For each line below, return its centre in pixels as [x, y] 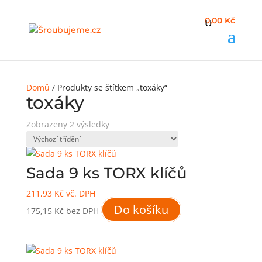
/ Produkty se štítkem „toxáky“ [108, 87]
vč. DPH [79, 193]
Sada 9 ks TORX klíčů [106, 173]
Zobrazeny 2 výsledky [68, 124]
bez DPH [82, 211]
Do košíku [141, 210]
